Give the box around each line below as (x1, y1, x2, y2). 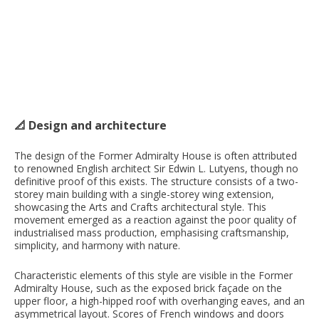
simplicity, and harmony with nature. (14, 238, 180, 252)
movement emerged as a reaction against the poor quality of (14, 212, 296, 226)
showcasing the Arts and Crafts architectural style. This (14, 199, 266, 214)
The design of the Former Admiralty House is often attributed (14, 148, 297, 162)
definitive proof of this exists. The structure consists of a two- (14, 174, 298, 188)
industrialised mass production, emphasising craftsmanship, (14, 225, 289, 239)
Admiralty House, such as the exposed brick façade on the (14, 281, 282, 295)
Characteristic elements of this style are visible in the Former (14, 268, 293, 282)
